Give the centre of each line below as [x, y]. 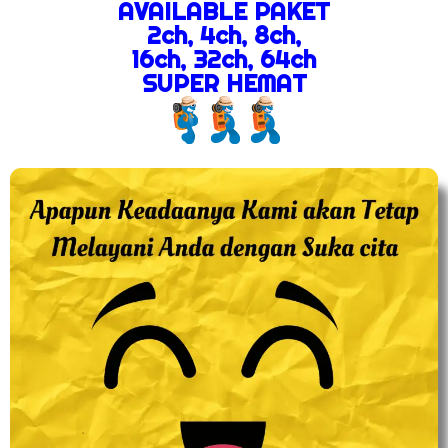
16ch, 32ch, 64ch [224, 58]
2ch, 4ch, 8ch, [224, 34]
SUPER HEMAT [224, 82]
